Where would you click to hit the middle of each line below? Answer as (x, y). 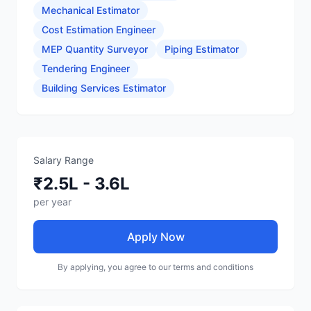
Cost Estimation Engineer (99, 30)
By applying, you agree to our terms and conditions (155, 267)
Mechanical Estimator (91, 10)
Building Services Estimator (104, 88)
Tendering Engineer (86, 68)
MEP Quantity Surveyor (95, 49)
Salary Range (64, 160)
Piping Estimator (202, 49)
